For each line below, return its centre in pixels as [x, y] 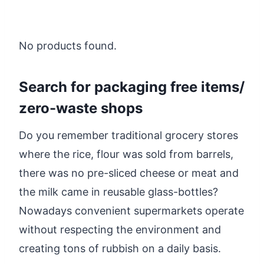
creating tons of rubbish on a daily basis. [120, 248]
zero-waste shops [81, 108]
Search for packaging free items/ [132, 87]
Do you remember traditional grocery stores [128, 135]
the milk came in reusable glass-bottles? [118, 192]
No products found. [68, 45]
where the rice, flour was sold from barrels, [126, 154]
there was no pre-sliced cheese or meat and [129, 173]
